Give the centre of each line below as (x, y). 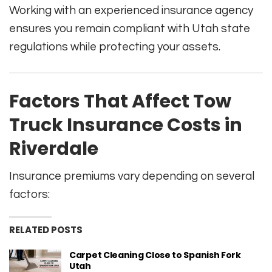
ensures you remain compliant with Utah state (130, 29)
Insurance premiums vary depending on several (132, 176)
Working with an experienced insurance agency (131, 11)
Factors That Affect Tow (120, 102)
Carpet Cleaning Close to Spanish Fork (155, 255)
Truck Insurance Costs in (126, 125)
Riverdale (54, 149)
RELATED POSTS (46, 230)
